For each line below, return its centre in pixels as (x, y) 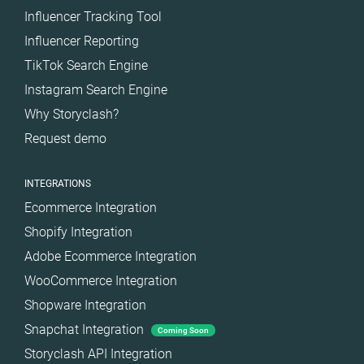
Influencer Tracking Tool (93, 16)
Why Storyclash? (71, 114)
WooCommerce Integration (101, 280)
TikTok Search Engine (86, 65)
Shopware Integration (85, 305)
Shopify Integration (78, 232)
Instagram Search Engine (96, 89)
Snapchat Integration (86, 329)
